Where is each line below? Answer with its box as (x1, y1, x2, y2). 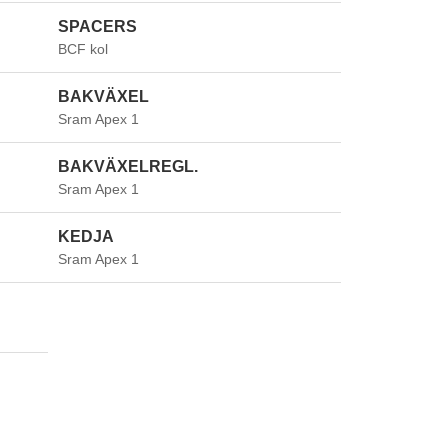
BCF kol (58, 40, 109, 57)
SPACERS (58, 17, 138, 35)
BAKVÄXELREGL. (58, 157, 199, 175)
